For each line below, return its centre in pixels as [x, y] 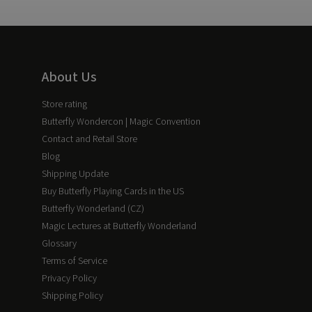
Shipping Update [75, 174]
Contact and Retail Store [89, 139]
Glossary [59, 244]
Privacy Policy [69, 279]
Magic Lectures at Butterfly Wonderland [119, 226]
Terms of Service [75, 261]
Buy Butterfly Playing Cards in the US [113, 192]
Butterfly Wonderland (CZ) [93, 209]
